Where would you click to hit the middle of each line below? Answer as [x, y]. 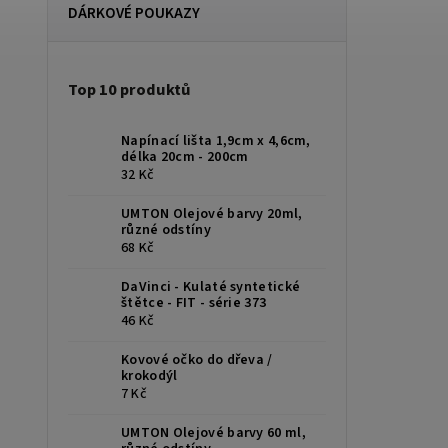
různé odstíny [166, 230]
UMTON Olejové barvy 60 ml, [213, 433]
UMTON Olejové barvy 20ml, [212, 214]
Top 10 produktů [129, 90]
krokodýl [149, 376]
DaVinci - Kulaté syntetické [211, 287]
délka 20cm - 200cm [185, 157]
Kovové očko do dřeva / [197, 360]
